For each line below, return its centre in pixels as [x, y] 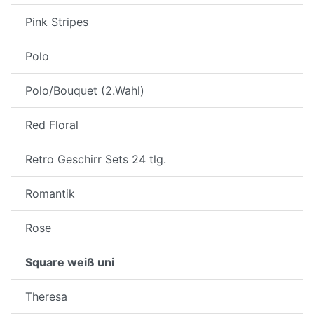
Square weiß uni [70, 262]
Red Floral [52, 124]
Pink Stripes [57, 21]
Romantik [50, 193]
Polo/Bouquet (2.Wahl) [85, 90]
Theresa [46, 296]
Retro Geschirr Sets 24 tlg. [96, 159]
